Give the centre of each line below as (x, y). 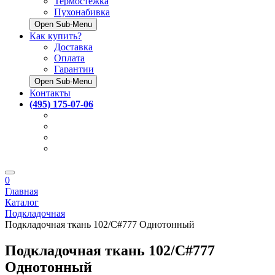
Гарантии (74, 69)
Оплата (69, 58)
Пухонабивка (82, 12)
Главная (21, 191)
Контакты (50, 93)
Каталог (22, 202)
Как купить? (56, 36)
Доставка (73, 47)
